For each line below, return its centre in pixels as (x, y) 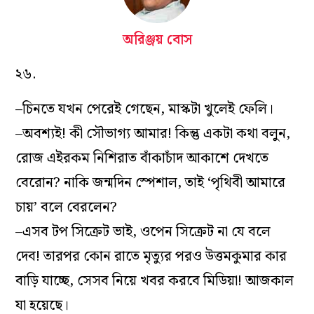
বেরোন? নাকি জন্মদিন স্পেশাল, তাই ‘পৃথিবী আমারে (151, 183)
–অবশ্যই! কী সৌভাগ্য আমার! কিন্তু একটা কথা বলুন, (153, 134)
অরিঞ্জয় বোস (157, 40)
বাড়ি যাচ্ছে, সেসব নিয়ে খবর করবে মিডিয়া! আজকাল (155, 281)
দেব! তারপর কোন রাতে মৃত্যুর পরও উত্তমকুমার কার (151, 257)
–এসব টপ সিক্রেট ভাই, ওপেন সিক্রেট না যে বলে (143, 232)
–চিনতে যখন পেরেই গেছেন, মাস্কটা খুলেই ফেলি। (145, 110)
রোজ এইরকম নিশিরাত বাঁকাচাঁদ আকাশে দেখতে (142, 159)
